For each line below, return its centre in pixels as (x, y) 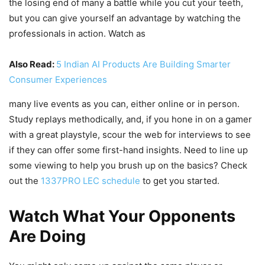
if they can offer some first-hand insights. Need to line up (128, 150)
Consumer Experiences (58, 80)
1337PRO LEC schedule (91, 181)
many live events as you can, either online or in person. (124, 104)
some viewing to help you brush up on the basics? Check (128, 166)
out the (25, 181)
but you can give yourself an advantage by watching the (125, 18)
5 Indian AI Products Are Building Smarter (143, 64)
